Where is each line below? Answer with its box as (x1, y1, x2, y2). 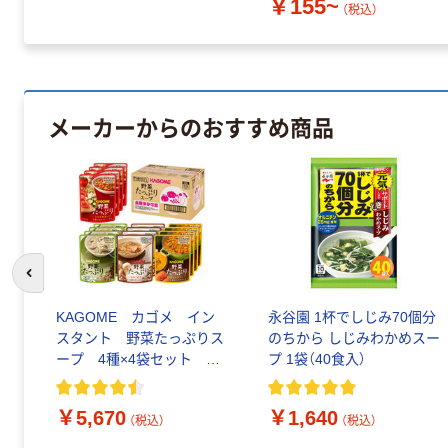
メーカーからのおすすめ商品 (48, 109, 334, 142)
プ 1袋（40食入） (268, 351, 366, 368)
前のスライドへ (27, 274, 118, 290)
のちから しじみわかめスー (268, 330, 440, 347)
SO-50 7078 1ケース (56, 372, 207, 389)
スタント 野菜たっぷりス (56, 330, 224, 347)
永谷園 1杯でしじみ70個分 (268, 309, 436, 326)
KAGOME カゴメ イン (56, 309, 215, 326)
